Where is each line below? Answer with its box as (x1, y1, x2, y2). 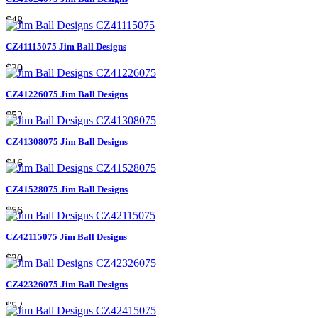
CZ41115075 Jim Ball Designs (6, 40, 126, 52)
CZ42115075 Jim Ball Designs (6, 231, 127, 242)
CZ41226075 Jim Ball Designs (6, 88, 128, 99)
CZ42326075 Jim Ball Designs (6, 278, 128, 290)
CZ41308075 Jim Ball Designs (6, 136, 128, 147)
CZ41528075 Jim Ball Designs (6, 183, 128, 194)
